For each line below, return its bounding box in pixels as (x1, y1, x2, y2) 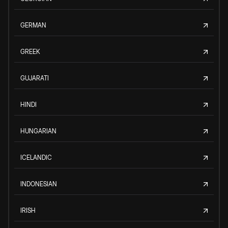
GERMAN (20, 21, 46, 29)
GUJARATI (20, 74, 49, 82)
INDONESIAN (20, 180, 57, 188)
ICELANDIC (20, 153, 52, 161)
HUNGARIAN (20, 127, 56, 135)
